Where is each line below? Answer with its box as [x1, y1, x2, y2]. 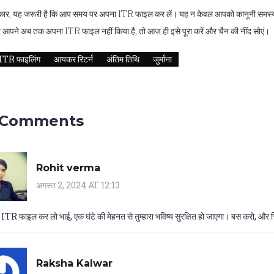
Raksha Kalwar [36, 257, 113, 269]
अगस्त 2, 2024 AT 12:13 [36, 179, 120, 191]
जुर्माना [153, 53, 172, 65]
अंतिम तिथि [106, 53, 139, 65]
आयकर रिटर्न [54, 53, 93, 65]
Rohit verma [36, 161, 100, 174]
